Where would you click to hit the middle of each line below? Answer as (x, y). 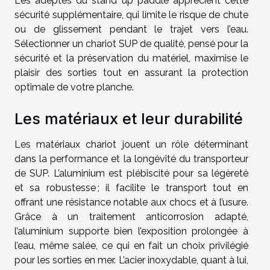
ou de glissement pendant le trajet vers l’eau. (131, 29)
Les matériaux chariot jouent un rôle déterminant (131, 144)
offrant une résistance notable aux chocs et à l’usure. (131, 202)
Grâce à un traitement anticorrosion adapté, (131, 217)
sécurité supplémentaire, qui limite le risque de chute (131, 14)
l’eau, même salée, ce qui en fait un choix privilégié (131, 246)
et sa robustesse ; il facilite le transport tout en (131, 188)
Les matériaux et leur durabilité (129, 119)
